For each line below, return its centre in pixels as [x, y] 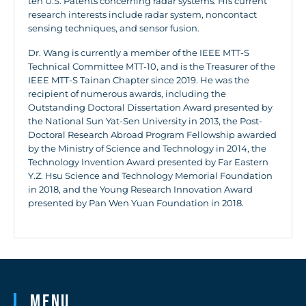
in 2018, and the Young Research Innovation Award [140, 190]
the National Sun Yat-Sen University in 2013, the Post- [145, 121]
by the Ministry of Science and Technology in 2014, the [147, 149]
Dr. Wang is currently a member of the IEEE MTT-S [139, 53]
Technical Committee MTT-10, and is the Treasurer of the [152, 67]
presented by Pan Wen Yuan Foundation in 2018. [136, 203]
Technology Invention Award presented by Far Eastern [148, 162]
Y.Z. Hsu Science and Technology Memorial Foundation [150, 176]
